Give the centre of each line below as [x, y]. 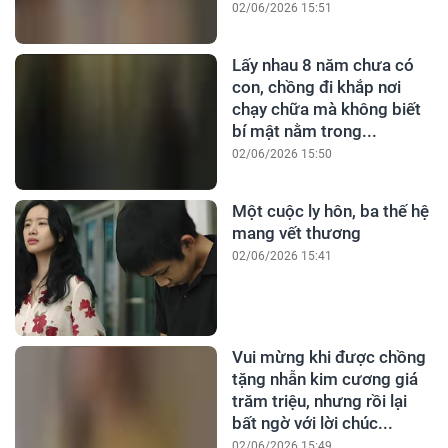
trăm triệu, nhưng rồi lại [319, 401]
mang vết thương [296, 233]
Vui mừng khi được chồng [328, 357]
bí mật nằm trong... [304, 131]
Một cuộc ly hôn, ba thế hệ [330, 211]
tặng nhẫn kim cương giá [324, 379]
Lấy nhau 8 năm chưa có [322, 65]
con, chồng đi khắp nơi [316, 87]
